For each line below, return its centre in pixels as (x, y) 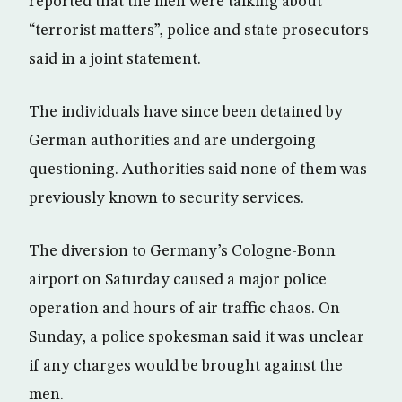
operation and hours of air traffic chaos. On (184, 308)
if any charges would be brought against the (186, 366)
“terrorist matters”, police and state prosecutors (199, 30)
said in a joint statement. (115, 59)
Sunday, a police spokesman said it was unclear (197, 337)
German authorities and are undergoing (172, 140)
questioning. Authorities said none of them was (198, 169)
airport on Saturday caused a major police (178, 280)
